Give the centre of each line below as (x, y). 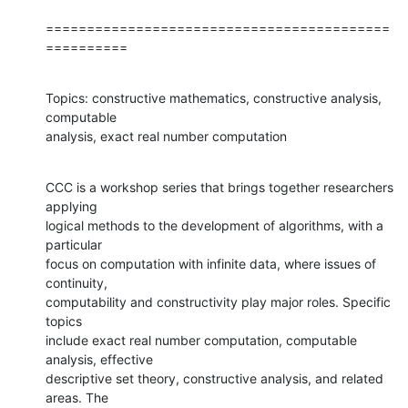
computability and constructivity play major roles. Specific (218, 301)
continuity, (78, 282)
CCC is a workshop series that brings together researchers (219, 187)
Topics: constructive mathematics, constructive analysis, (214, 97)
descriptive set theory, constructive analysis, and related (214, 378)
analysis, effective (101, 359)
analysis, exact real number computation (166, 136)
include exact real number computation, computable (201, 340)
